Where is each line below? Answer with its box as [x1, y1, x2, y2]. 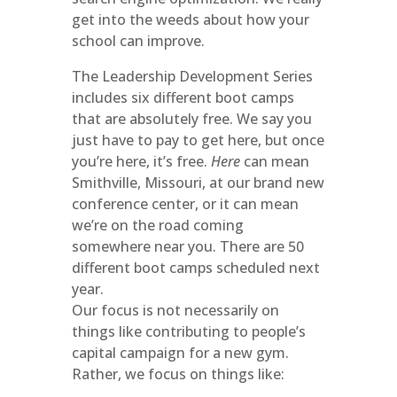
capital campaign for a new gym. [71, 343, 289, 362]
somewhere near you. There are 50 [71, 237, 304, 256]
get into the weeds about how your [71, 10, 309, 29]
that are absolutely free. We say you [71, 109, 312, 128]
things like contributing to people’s [71, 322, 306, 341]
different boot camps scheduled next [71, 258, 320, 277]
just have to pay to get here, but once [71, 130, 324, 150]
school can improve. [71, 31, 205, 51]
